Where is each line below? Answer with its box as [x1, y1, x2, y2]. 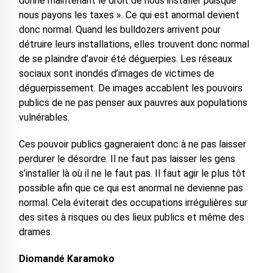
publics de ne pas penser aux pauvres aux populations [18, 97, 247, 109]
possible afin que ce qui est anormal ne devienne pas [18, 182, 243, 194]
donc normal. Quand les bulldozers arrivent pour [18, 24, 221, 36]
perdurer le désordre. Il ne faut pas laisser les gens [18, 153, 235, 165]
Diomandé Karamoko [18, 253, 115, 265]
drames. [18, 226, 52, 238]
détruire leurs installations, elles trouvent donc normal [18, 38, 249, 51]
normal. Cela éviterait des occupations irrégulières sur [18, 197, 247, 209]
